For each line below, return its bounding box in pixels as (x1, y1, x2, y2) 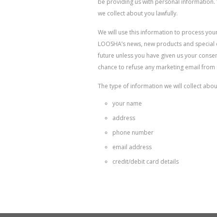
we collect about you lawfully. (98, 9, 178, 17)
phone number (112, 128, 154, 137)
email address (112, 143, 152, 151)
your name (112, 99, 142, 108)
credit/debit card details (112, 157, 179, 166)
